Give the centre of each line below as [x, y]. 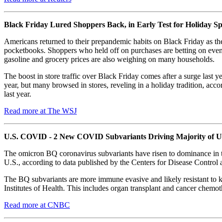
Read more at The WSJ [40, 111]
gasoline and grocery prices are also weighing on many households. [109, 59]
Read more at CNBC [37, 205]
